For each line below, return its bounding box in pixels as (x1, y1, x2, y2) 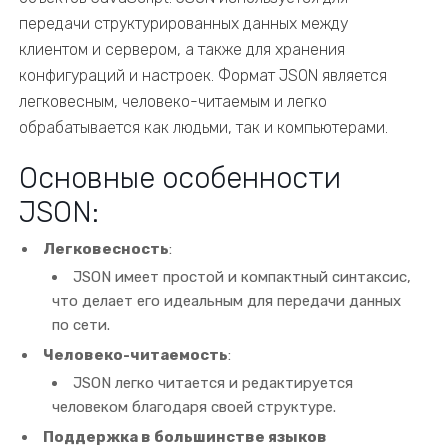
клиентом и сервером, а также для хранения (19, 40, 346, 59)
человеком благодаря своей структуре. (52, 398, 337, 416)
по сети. (52, 316, 111, 334)
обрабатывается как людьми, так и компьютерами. (19, 118, 389, 137)
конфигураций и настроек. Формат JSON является (19, 66, 388, 85)
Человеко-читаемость (43, 346, 229, 364)
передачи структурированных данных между (19, 14, 349, 33)
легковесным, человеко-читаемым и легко (19, 92, 328, 111)
